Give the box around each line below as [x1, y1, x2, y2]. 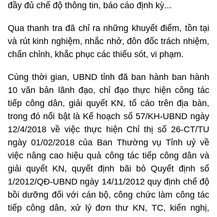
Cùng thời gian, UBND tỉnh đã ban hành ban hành [8, 72, 209, 82]
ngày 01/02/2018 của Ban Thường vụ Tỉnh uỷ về [8, 137, 209, 147]
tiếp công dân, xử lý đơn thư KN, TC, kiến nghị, [8, 202, 209, 213]
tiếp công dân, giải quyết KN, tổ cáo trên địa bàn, [8, 98, 209, 108]
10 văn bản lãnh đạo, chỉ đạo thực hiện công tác [8, 85, 209, 95]
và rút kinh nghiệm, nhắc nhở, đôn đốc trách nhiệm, [8, 36, 209, 46]
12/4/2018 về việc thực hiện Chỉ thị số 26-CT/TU [8, 124, 209, 134]
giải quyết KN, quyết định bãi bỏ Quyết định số [8, 163, 209, 173]
